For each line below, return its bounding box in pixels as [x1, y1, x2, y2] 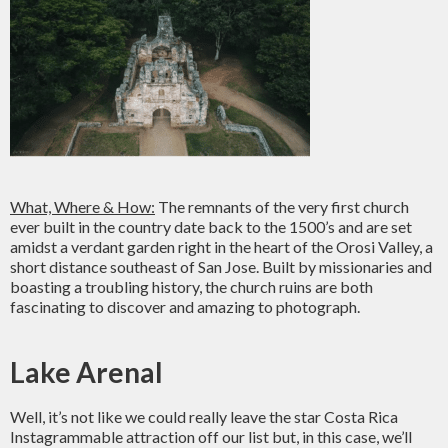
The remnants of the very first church [155, 197, 409, 216]
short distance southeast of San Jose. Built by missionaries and [10, 257, 432, 276]
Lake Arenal [10, 355, 163, 389]
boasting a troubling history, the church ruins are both [10, 277, 373, 296]
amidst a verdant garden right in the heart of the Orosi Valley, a [10, 237, 433, 256]
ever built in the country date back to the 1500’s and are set [10, 217, 412, 236]
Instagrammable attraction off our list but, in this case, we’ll [10, 427, 412, 446]
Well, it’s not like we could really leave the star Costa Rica [10, 407, 398, 426]
